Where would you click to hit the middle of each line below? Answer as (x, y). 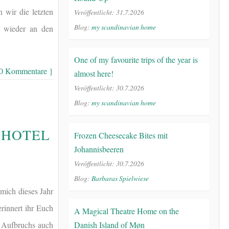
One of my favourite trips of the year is (136, 59)
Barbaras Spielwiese (120, 178)
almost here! (94, 73)
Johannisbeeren (99, 149)
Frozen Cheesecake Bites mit (121, 135)
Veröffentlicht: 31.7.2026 (109, 12)
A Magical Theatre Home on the (127, 211)
